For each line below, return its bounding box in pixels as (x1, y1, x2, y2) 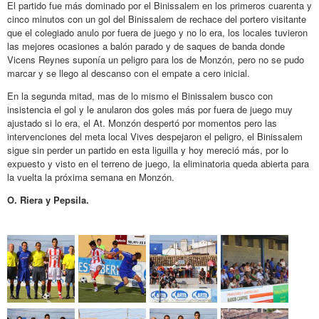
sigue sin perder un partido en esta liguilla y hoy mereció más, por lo (7, 142, 288, 157)
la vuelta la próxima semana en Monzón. (7, 169, 174, 184)
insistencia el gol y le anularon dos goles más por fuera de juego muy (7, 102, 293, 116)
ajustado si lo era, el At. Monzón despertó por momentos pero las (7, 115, 277, 130)
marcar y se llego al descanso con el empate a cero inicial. (7, 66, 250, 80)
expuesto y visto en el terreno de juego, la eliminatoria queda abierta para (7, 156, 309, 170)
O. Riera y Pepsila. (7, 192, 89, 206)
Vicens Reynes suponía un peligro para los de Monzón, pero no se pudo (7, 52, 304, 66)
